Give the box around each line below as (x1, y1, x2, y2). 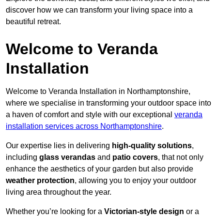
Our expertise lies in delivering (6, 141, 112, 150)
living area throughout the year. (6, 188, 111, 197)
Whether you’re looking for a (6, 207, 104, 216)
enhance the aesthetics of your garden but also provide (6, 165, 193, 173)
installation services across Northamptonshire (6, 122, 162, 131)
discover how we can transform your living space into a (6, 6, 193, 15)
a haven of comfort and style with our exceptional (6, 110, 174, 119)
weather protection (6, 176, 75, 185)
